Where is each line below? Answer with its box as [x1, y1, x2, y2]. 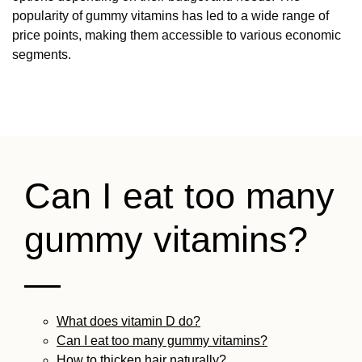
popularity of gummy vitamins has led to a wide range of [12, 9, 329, 23]
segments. [12, 48, 71, 62]
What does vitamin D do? [57, 314, 200, 329]
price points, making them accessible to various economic [12, 28, 341, 43]
